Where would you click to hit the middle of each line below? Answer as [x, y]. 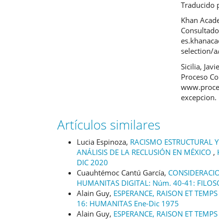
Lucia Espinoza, [103, 142]
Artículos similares [109, 125]
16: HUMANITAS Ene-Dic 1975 [128, 203]
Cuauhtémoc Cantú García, [122, 172]
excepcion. [199, 97]
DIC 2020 [92, 162]
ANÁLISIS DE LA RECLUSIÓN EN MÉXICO [145, 152]
